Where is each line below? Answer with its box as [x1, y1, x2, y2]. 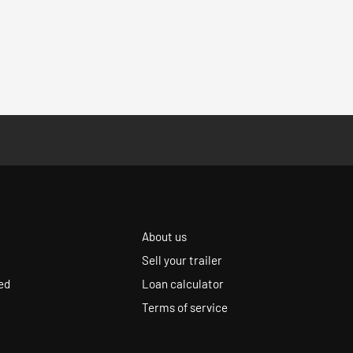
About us [142, 229, 188, 243]
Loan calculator [142, 276, 225, 291]
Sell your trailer [142, 252, 223, 267]
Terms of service [142, 299, 229, 314]
